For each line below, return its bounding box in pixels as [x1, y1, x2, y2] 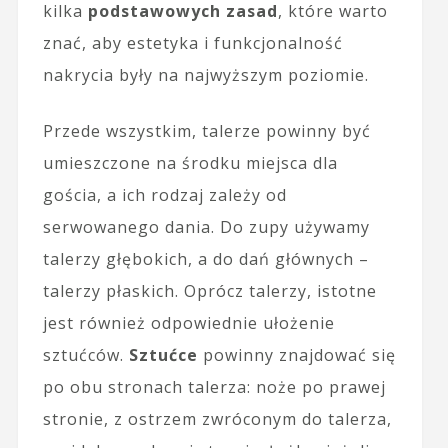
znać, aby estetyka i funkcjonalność [42, 32, 343, 55]
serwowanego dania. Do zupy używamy [42, 216, 370, 239]
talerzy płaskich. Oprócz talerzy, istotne [42, 280, 377, 303]
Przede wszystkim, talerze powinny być [42, 120, 371, 143]
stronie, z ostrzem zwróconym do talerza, [42, 408, 392, 431]
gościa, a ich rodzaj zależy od [42, 184, 287, 207]
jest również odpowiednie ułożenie [42, 312, 335, 335]
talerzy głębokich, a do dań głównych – [42, 248, 369, 271]
